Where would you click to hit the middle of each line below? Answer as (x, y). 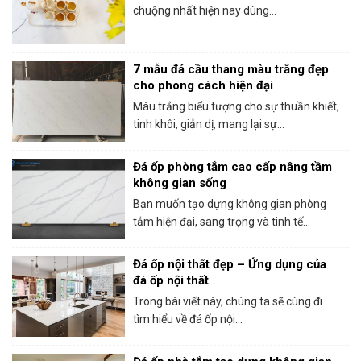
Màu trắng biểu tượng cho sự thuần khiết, (236, 106)
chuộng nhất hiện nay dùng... (205, 10)
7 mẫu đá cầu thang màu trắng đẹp (231, 69)
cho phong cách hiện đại (203, 85)
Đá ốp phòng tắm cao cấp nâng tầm (232, 166)
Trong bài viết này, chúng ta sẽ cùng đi (228, 301)
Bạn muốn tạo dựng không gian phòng (230, 203)
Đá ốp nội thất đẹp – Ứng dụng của (230, 264)
